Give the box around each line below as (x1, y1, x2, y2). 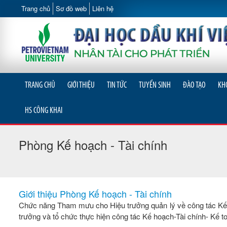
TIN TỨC (107, 81, 127, 90)
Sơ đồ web (56, 4, 87, 13)
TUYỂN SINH (139, 81, 171, 90)
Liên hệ (92, 4, 113, 13)
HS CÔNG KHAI (25, 106, 62, 115)
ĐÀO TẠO (183, 81, 206, 90)
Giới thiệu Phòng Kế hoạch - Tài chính (19, 187, 172, 200)
